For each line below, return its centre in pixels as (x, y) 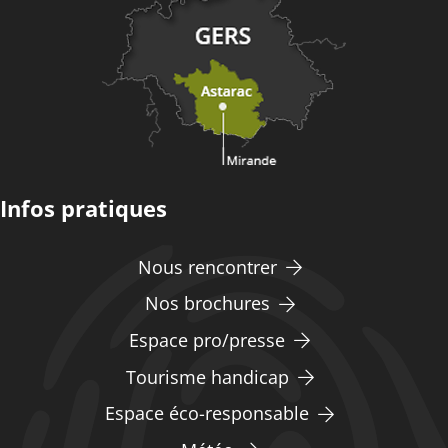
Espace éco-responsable (207, 413)
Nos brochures (207, 303)
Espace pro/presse (207, 339)
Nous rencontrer (207, 266)
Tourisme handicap (207, 376)
